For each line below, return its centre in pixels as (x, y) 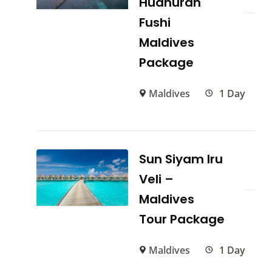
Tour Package (182, 219)
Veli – (157, 179)
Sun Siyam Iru (181, 159)
